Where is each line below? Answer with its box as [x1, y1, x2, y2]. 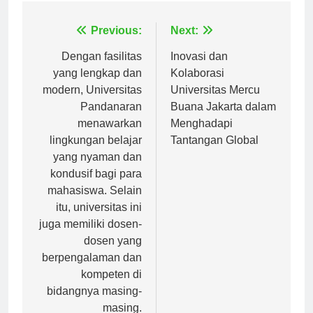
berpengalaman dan [42, 263, 142, 276]
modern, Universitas [43, 96, 142, 108]
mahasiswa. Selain [48, 196, 142, 209]
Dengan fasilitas [61, 62, 142, 75]
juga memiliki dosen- [39, 230, 142, 242]
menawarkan [78, 129, 142, 142]
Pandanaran [80, 112, 142, 125]
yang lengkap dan [53, 79, 142, 92]
